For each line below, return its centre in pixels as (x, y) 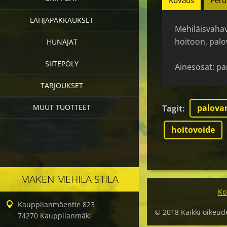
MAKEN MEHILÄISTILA (69, 179)
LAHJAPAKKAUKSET (62, 20)
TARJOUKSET (62, 85)
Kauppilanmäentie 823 (56, 204)
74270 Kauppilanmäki (54, 216)
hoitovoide (193, 130)
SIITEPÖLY (62, 64)
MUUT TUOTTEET (62, 107)
